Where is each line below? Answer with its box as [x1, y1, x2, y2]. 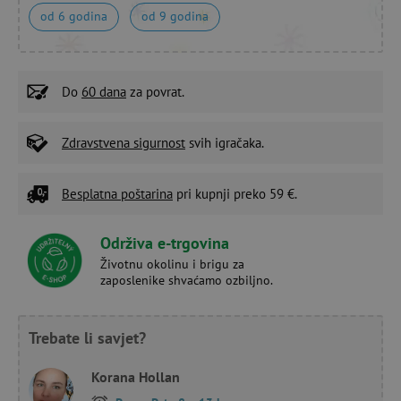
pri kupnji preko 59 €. [173, 184, 297, 202]
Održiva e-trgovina [100, 232, 229, 253]
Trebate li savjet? [29, 327, 146, 348]
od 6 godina [40, 7, 107, 24]
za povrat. [126, 82, 184, 100]
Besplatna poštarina [62, 184, 173, 202]
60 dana [81, 82, 126, 100]
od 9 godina [141, 7, 209, 24]
